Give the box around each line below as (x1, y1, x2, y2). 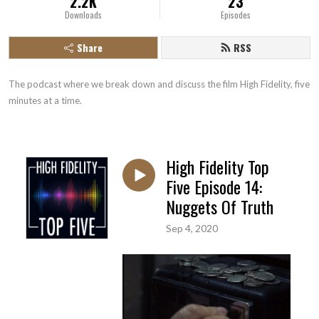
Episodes (220, 9, 251, 21)
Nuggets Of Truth (166, 194, 273, 219)
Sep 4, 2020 (166, 221, 218, 234)
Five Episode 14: (166, 174, 262, 199)
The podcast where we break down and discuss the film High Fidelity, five (9, 78, 310, 90)
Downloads (65, 9, 103, 21)
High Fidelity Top (166, 154, 269, 179)
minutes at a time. (9, 95, 82, 106)
